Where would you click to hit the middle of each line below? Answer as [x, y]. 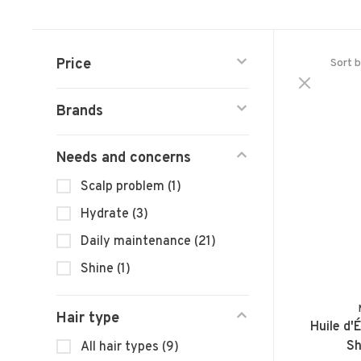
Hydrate [106, 215]
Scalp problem [124, 187]
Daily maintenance [137, 242]
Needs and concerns [124, 159]
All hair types [121, 348]
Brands [80, 112]
